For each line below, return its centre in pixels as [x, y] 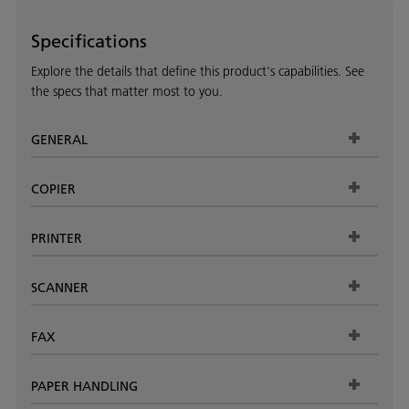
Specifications [89, 40]
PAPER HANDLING [84, 386]
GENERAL [59, 139]
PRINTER [57, 238]
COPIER [53, 189]
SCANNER [60, 287]
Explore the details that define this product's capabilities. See [198, 71]
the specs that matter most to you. [127, 91]
